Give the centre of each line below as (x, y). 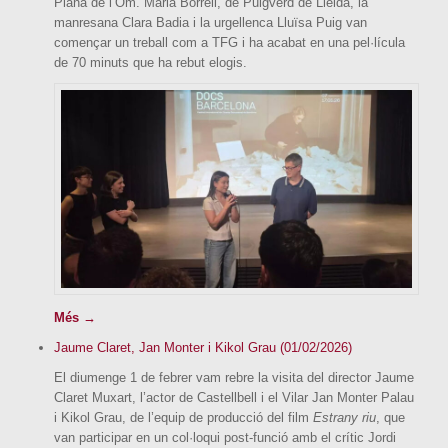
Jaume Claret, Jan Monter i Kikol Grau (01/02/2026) (203, 347)
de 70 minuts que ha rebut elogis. (150, 63)
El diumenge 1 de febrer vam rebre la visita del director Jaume (234, 377)
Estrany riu (344, 417)
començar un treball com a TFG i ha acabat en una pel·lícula (229, 43)
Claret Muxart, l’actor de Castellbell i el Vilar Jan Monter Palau (234, 397)
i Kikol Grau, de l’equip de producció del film (183, 417)
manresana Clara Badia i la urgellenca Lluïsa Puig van (210, 23)
